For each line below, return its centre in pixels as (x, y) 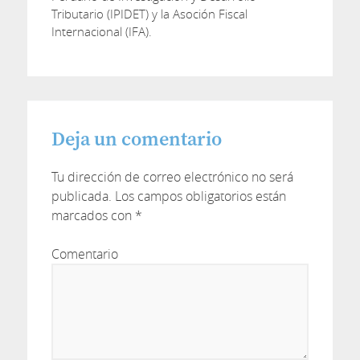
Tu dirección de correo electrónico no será (172, 177)
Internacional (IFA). (101, 31)
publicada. (81, 196)
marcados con (93, 215)
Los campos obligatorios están (198, 196)
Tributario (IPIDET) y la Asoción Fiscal (149, 14)
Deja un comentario (136, 140)
